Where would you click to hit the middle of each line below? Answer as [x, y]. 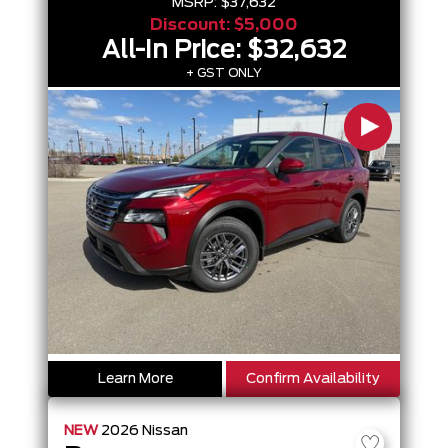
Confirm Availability [313, 379]
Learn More [135, 379]
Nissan [165, 431]
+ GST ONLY [224, 73]
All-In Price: [174, 51]
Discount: [192, 25]
